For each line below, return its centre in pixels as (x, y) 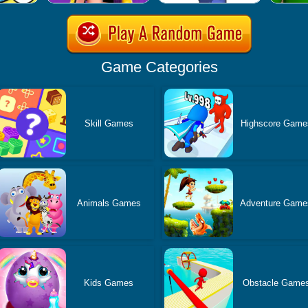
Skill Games (109, 123)
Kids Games (109, 283)
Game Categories (159, 67)
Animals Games (109, 203)
